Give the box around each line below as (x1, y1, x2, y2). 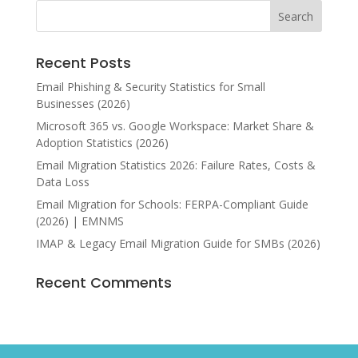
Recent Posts (35, 52, 131, 73)
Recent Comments (35, 272, 172, 292)
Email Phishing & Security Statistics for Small (35, 78, 265, 94)
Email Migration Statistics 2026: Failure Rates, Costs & (35, 157, 316, 173)
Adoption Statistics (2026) (35, 134, 169, 150)
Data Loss (35, 173, 89, 189)
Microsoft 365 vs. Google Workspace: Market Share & (35, 117, 314, 133)
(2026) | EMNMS (35, 213, 124, 229)
